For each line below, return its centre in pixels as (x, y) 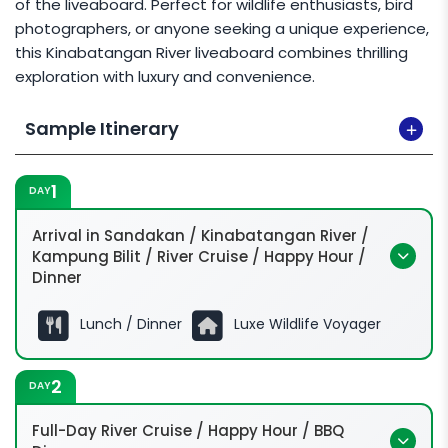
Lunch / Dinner (130, 324)
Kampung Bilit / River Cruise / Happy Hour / (199, 256)
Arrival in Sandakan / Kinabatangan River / (200, 235)
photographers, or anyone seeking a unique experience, (222, 28)
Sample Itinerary (102, 128)
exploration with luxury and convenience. (165, 76)
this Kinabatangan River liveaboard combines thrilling (211, 52)
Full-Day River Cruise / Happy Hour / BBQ (188, 430)
